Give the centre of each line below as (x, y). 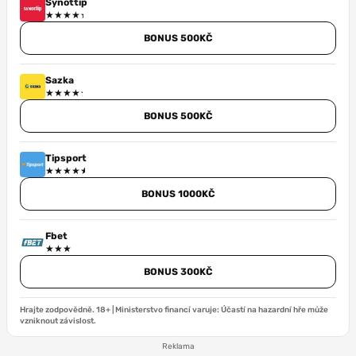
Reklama (178, 346)
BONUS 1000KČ (178, 193)
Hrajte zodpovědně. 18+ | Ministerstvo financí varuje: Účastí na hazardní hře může (174, 310)
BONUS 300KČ (178, 271)
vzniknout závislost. (58, 321)
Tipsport (66, 158)
